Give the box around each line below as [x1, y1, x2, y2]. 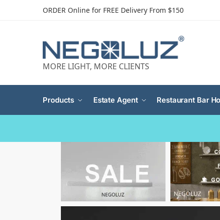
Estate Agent [93, 95, 138, 105]
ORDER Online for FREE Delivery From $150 [43, 5, 184, 15]
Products [43, 95, 75, 105]
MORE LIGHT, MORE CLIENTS [43, 61, 149, 72]
